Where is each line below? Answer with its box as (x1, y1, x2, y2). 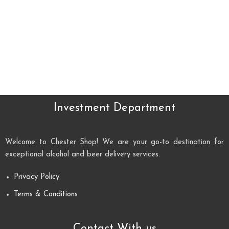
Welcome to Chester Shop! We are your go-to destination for (5, 139, 224, 147)
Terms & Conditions (14, 191, 78, 199)
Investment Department (54, 102, 175, 114)
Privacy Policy (14, 173, 60, 181)
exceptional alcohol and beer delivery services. (5, 151, 161, 159)
